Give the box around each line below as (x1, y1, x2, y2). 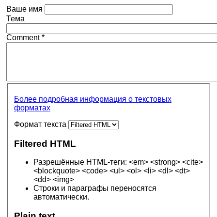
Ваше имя (6, 5, 45, 14)
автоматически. (33, 193, 89, 201)
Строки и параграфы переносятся (33, 184, 156, 193)
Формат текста (14, 120, 68, 128)
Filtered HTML (14, 138, 76, 149)
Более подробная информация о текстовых (14, 94, 171, 103)
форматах (14, 103, 50, 112)
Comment (6, 33, 42, 42)
